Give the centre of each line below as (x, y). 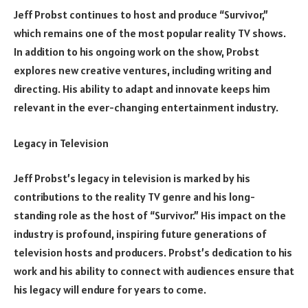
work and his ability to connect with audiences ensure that (154, 271)
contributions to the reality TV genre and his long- (134, 197)
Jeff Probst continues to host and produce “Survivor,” (141, 15)
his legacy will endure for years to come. (110, 290)
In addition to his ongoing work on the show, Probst (136, 52)
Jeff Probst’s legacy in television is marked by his (132, 178)
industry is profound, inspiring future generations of (140, 234)
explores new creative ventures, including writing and (143, 70)
